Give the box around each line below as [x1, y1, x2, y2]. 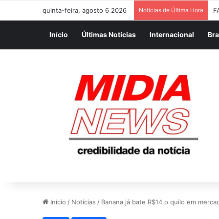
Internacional [150, 30, 194, 39]
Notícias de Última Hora [139, 6, 203, 14]
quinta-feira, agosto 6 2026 [43, 6, 127, 14]
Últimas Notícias [82, 30, 136, 39]
